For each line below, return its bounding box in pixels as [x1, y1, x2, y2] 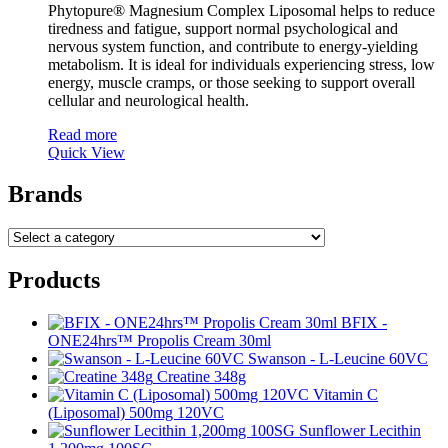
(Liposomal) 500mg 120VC [48, 404, 224, 422]
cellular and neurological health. [48, 91, 249, 109]
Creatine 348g [157, 368, 246, 386]
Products [8, 267, 100, 294]
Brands [8, 181, 82, 208]
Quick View [48, 143, 125, 161]
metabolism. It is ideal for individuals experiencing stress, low [48, 55, 435, 73]
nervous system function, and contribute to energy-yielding [48, 37, 418, 55]
